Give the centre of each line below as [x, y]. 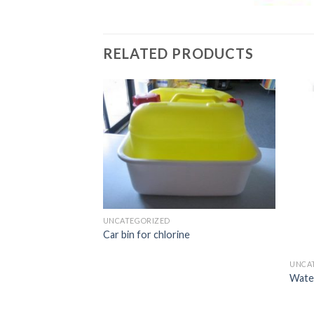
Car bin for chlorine [146, 234]
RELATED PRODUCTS [178, 54]
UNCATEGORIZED [136, 221]
